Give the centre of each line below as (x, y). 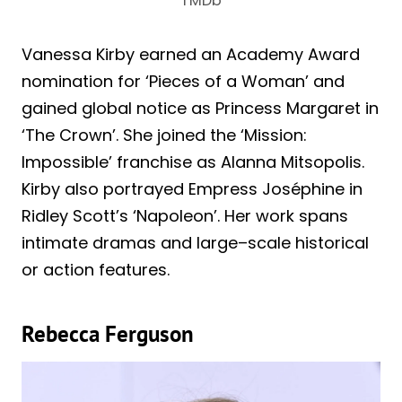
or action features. (96, 270)
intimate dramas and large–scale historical (195, 243)
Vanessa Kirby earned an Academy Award (191, 55)
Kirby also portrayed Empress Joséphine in (192, 189)
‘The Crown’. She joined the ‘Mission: (164, 135)
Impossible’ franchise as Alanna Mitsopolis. (193, 162)
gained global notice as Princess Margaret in (200, 109)
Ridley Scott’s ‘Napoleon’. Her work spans (185, 216)
